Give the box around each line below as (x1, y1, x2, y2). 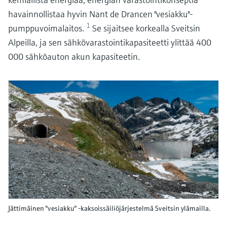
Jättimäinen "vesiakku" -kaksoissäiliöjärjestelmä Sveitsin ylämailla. (8, 203, 211, 213)
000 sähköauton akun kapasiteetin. (8, 51, 140, 62)
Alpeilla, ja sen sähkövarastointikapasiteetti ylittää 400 (8, 36, 211, 48)
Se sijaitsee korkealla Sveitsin (92, 22, 200, 34)
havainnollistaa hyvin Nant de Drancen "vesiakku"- (8, 8, 193, 20)
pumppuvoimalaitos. (8, 22, 86, 34)
